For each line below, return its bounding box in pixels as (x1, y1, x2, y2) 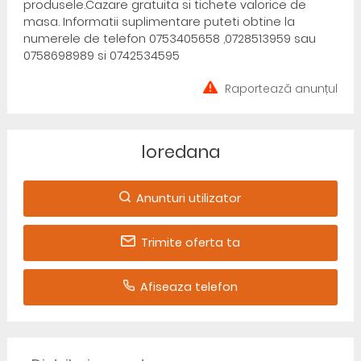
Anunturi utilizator (136, 190, 242, 206)
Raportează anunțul (225, 81, 338, 97)
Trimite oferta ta (140, 234, 240, 251)
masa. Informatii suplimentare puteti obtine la (23, 14, 295, 30)
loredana (140, 140, 220, 164)
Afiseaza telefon (139, 279, 238, 295)
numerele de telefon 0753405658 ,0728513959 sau (23, 31, 316, 47)
